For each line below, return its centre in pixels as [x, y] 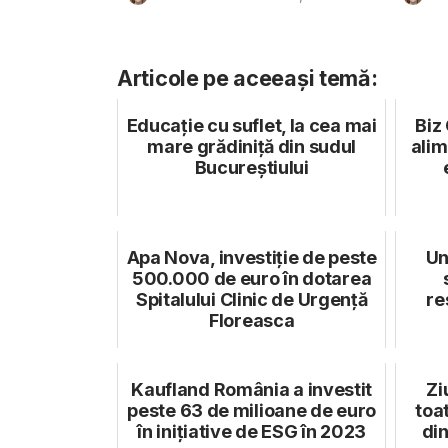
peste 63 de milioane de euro [251, 410]
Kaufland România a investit [252, 389]
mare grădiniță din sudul [252, 146]
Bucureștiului [251, 167]
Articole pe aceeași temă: [247, 77]
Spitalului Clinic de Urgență [251, 299]
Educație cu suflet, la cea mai [251, 125]
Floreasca [252, 320]
